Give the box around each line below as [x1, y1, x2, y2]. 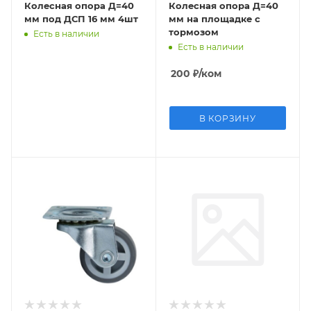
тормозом [168, 26, 219, 37]
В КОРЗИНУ [199, 113, 256, 124]
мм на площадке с [168, 13, 260, 24]
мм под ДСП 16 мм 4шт [24, 13, 138, 24]
